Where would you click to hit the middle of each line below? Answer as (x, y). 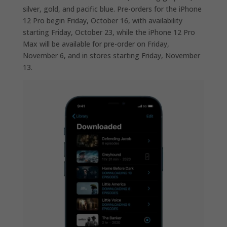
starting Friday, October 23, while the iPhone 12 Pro (109, 32)
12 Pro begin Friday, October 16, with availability (102, 21)
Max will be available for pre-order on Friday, (96, 44)
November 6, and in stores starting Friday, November (111, 56)
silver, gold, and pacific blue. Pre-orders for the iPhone (112, 9)
